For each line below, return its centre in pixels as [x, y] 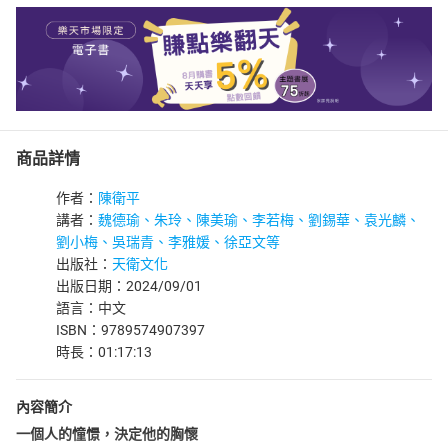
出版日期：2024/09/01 [129, 286]
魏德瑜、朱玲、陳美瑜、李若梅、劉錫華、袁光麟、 [259, 220]
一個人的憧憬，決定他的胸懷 [107, 433]
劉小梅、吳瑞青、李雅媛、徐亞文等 [168, 242]
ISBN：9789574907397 [130, 330]
